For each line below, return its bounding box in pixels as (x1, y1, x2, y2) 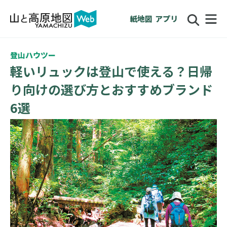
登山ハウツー (10, 49, 56, 60)
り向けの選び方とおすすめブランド (10, 80, 213, 98)
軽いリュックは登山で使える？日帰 (10, 61, 212, 80)
